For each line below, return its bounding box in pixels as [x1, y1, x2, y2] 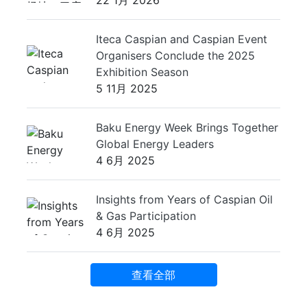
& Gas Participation [96, 209, 196, 223]
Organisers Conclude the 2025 [96, 49, 255, 62]
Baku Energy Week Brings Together [96, 121, 278, 134]
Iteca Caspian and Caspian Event [96, 32, 267, 46]
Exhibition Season [96, 65, 188, 79]
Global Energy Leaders [96, 137, 214, 151]
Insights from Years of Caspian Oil [96, 193, 273, 206]
